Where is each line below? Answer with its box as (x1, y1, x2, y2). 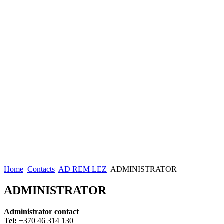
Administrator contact (4, 207, 79, 216)
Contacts (27, 165, 55, 173)
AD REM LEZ (58, 165, 107, 173)
